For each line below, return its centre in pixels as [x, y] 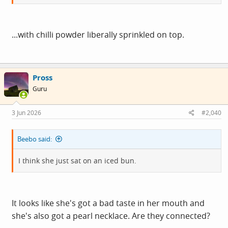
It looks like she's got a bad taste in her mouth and [108, 203]
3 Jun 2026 [26, 113]
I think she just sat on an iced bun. [77, 161]
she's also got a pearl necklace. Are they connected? [111, 216]
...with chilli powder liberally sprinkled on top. [98, 34]
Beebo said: [35, 139]
